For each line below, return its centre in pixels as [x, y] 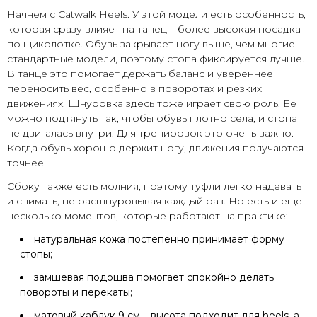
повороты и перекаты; [76, 293]
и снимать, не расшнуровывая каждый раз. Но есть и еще [155, 201]
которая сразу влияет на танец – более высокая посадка [154, 29]
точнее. [27, 163]
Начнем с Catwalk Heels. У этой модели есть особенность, [156, 15]
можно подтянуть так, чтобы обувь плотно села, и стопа [152, 119]
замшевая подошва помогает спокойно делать [154, 278]
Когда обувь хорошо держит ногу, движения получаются [155, 148]
